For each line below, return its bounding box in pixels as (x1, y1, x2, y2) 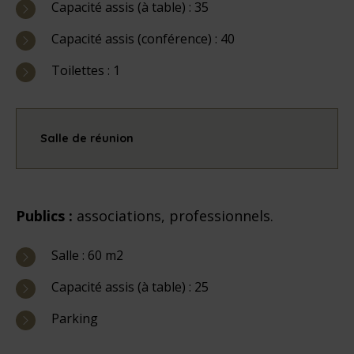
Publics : (16, 205, 77, 225)
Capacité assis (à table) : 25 (51, 277, 209, 296)
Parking (51, 309, 98, 327)
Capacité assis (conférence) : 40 (51, 29, 235, 47)
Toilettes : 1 (51, 61, 120, 79)
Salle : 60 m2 (51, 246, 123, 264)
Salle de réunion (40, 130, 134, 145)
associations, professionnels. (77, 205, 273, 225)
